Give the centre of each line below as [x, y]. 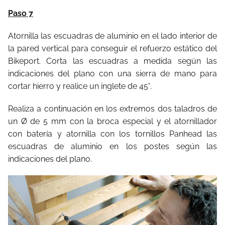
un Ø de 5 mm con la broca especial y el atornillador [113, 122]
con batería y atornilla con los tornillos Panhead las [113, 134]
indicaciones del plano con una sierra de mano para [113, 74]
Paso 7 [21, 14]
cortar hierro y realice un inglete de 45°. [80, 86]
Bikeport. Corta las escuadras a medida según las [113, 61]
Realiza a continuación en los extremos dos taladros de [113, 109]
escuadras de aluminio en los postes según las [113, 147]
